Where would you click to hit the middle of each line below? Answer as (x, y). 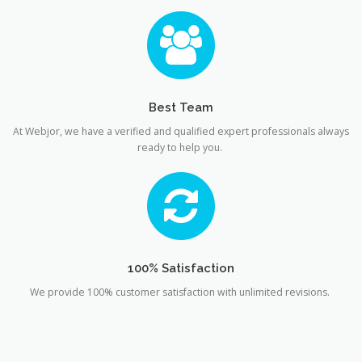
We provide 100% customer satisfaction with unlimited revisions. (181, 293)
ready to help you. (181, 148)
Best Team (181, 107)
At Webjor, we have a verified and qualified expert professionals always (181, 132)
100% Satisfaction (181, 268)
